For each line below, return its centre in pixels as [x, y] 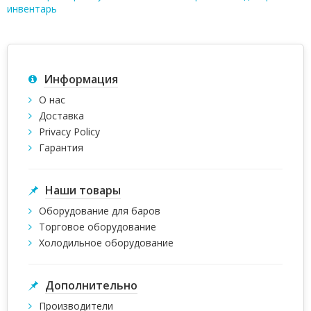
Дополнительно [91, 285]
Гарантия [61, 148]
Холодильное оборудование [106, 243]
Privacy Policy [69, 132]
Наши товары [83, 190]
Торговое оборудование [98, 227]
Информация [81, 79]
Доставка [61, 116]
